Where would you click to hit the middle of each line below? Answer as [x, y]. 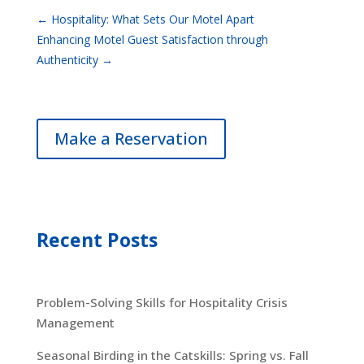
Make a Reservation [131, 138]
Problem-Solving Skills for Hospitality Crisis [162, 303]
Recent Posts [97, 240]
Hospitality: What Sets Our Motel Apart [152, 19]
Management [75, 323]
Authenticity [67, 59]
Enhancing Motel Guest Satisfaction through [152, 39]
